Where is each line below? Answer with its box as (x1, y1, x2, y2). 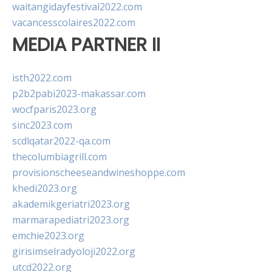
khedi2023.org (12, 182, 77, 195)
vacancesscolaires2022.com (12, 16, 135, 29)
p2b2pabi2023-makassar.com (12, 87, 146, 101)
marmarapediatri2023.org (12, 213, 129, 227)
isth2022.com (12, 71, 72, 85)
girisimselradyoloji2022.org (12, 245, 135, 259)
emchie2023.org (12, 229, 84, 243)
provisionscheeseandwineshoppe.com (12, 166, 185, 180)
